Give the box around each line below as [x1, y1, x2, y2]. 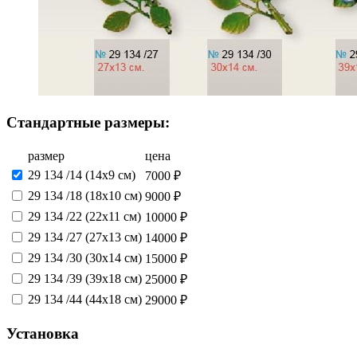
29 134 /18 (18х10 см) [28, 188, 142, 202]
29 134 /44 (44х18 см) [28, 292, 142, 306]
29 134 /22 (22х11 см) [28, 209, 141, 223]
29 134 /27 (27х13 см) [28, 229, 142, 244]
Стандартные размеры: [6, 113, 170, 131]
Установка [6, 325, 79, 343]
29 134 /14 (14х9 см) [28, 167, 135, 182]
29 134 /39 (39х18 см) [28, 271, 142, 285]
